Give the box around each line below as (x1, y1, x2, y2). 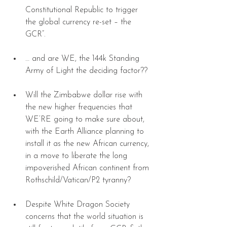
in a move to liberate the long (25, 152, 130, 160)
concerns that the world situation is (25, 212, 146, 221)
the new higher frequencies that (25, 103, 135, 111)
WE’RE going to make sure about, (25, 115, 147, 124)
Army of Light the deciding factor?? (25, 66, 150, 75)
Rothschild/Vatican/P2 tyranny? (25, 176, 133, 184)
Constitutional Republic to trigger (25, 6, 140, 14)
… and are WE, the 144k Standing (25, 54, 142, 63)
